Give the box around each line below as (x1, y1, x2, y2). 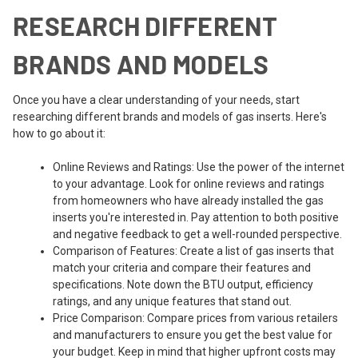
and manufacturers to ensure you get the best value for (53, 328, 332, 341)
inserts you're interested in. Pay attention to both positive (53, 210, 339, 224)
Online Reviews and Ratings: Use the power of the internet (53, 160, 344, 173)
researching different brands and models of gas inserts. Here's (13, 109, 327, 123)
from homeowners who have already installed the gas (53, 193, 324, 207)
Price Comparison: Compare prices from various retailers (53, 311, 338, 324)
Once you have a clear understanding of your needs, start (13, 93, 300, 106)
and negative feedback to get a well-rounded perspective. (53, 227, 342, 241)
